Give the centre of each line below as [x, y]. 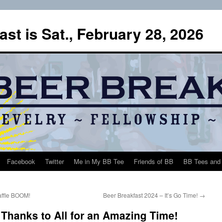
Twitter [55, 161]
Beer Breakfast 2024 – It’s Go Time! [151, 195]
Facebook [21, 161]
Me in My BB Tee [99, 161]
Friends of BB [154, 161]
